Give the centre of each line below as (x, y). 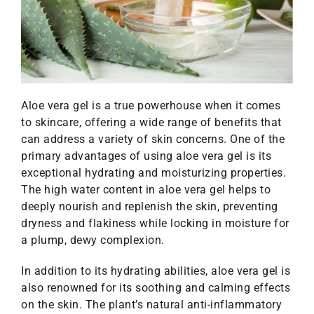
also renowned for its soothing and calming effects (156, 287)
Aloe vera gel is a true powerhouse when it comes (151, 105)
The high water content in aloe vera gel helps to (146, 189)
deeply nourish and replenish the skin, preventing (150, 206)
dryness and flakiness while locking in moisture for (155, 223)
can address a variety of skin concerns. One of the (153, 139)
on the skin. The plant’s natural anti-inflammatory (151, 304)
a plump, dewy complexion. (93, 240)
